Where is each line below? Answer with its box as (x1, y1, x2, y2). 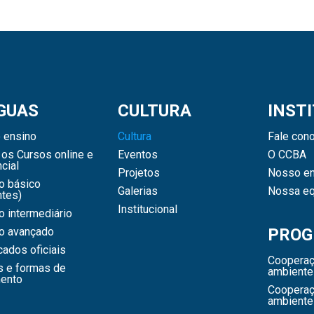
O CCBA (267, 147, 306, 161)
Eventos (117, 147, 158, 161)
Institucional (117, 202, 177, 216)
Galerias (117, 184, 158, 198)
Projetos (117, 165, 160, 179)
